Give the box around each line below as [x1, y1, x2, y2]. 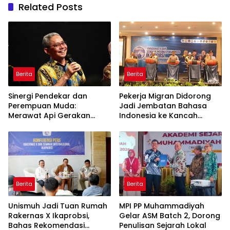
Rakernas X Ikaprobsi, [8, 210, 89, 221]
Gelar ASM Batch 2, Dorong [119, 210, 220, 221]
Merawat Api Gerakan [8, 110, 90, 121]
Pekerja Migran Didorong [119, 90, 211, 101]
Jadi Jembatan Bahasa [119, 100, 207, 111]
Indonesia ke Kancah [119, 110, 198, 121]
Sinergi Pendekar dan [8, 90, 87, 101]
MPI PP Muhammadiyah [119, 200, 204, 211]
